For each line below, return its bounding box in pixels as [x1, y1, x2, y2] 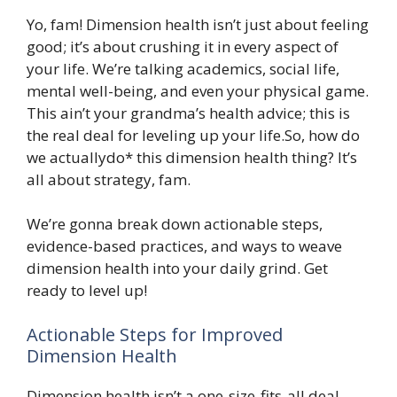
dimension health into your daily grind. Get [27, 258, 328, 278]
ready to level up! [27, 280, 147, 300]
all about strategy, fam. [27, 168, 191, 190]
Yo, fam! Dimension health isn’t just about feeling [27, 13, 369, 35]
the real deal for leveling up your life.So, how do [27, 124, 360, 145]
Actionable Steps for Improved [27, 322, 283, 346]
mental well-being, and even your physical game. [27, 80, 369, 101]
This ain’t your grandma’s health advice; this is [27, 102, 350, 123]
